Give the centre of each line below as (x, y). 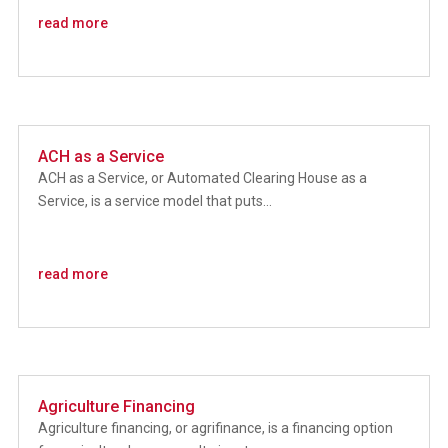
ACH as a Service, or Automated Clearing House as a (202, 177)
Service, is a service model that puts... (154, 200)
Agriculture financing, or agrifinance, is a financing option (215, 428)
